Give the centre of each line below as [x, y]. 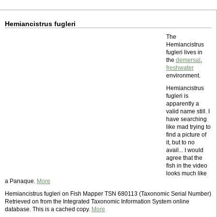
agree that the [184, 158]
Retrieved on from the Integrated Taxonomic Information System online [97, 201]
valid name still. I [188, 111]
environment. [183, 76]
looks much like [186, 173]
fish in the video [187, 166]
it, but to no [180, 142]
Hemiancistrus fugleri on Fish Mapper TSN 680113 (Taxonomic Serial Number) [108, 194]
